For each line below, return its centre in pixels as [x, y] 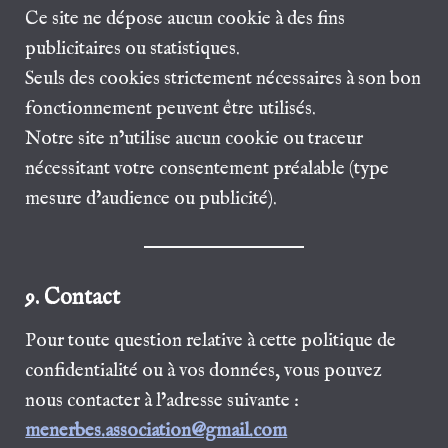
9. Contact [73, 297]
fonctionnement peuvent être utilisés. [171, 109]
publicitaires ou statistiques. [133, 49]
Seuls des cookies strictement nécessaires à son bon [223, 79]
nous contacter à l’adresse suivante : [162, 400]
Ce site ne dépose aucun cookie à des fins [185, 19]
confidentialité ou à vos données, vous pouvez [204, 370]
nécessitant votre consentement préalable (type [207, 169]
